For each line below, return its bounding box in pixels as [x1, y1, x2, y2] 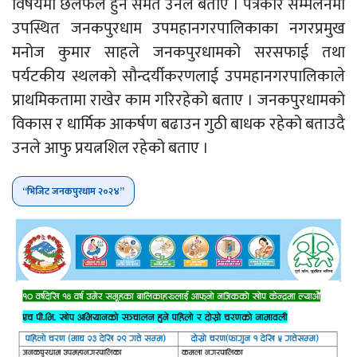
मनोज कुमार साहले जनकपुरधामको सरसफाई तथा [12, 39, 345, 67]
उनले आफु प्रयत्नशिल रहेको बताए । [12, 135, 209, 163]
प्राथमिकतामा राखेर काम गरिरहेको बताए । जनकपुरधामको [12, 87, 345, 115]
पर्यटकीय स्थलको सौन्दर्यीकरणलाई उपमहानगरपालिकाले [12, 63, 345, 91]
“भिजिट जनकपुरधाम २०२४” [22, 183, 124, 200]
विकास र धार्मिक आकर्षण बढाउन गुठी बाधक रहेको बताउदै [12, 111, 345, 139]
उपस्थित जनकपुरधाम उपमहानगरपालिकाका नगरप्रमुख [12, 15, 345, 43]
